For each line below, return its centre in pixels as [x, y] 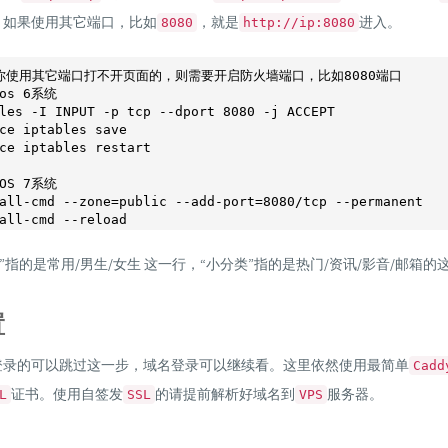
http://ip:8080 [299, 23]
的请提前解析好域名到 [225, 393]
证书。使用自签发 [67, 393]
